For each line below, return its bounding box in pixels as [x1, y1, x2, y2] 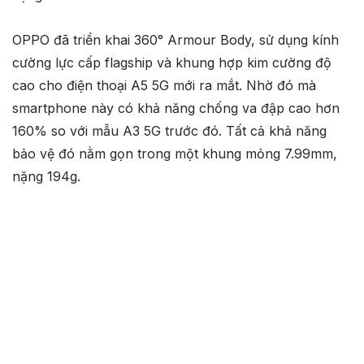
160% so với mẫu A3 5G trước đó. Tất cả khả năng [12, 122, 327, 139]
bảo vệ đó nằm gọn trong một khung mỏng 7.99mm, [12, 145, 337, 162]
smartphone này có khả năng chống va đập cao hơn [12, 99, 340, 116]
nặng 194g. [12, 167, 80, 184]
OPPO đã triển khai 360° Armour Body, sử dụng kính [12, 31, 339, 48]
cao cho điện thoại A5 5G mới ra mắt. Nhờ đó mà [12, 76, 316, 93]
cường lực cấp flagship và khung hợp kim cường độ [12, 54, 331, 71]
